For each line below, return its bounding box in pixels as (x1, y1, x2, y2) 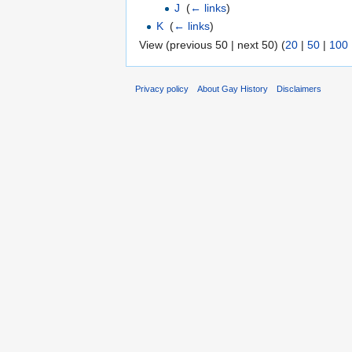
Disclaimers (277, 84, 322, 94)
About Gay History (197, 84, 269, 94)
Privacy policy (135, 84, 189, 94)
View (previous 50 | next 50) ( (139, 38, 285, 51)
